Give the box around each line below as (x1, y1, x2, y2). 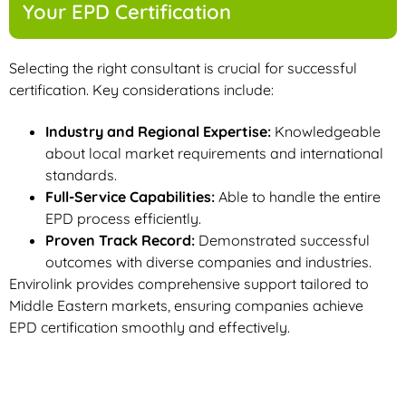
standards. (45, 166, 117, 185)
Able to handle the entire (215, 188, 381, 207)
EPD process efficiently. (45, 209, 201, 228)
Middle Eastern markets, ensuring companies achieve (9, 296, 363, 315)
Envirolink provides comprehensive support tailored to (9, 275, 369, 294)
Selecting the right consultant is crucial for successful (9, 59, 357, 78)
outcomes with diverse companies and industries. (45, 253, 372, 272)
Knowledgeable (271, 122, 381, 141)
